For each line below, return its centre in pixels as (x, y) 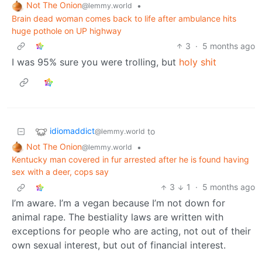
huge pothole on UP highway (67, 30)
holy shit (198, 62)
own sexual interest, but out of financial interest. (119, 245)
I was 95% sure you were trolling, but (95, 62)
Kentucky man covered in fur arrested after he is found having (130, 160)
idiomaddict (72, 130)
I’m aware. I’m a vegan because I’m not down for (118, 203)
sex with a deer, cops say (60, 172)
